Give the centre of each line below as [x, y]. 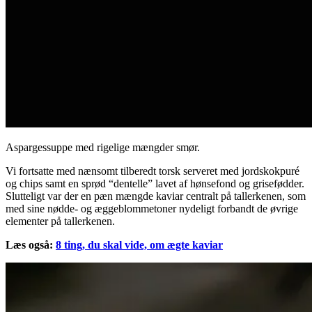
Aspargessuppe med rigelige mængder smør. [103, 148]
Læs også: [31, 245]
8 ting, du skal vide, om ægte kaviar [139, 245]
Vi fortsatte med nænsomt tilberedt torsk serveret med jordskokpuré [153, 171]
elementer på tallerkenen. [60, 221]
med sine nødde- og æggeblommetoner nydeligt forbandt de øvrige [152, 209]
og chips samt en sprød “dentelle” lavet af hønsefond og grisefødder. [155, 184]
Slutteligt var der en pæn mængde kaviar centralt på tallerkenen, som [156, 196]
